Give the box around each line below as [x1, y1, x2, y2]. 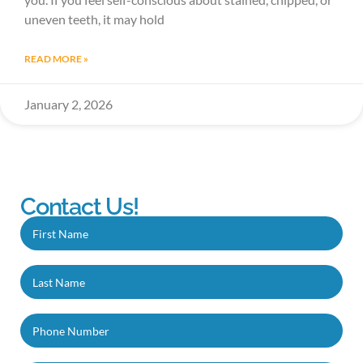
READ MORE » [24, 53, 88, 66]
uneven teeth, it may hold [24, 11, 164, 28]
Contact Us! [20, 193, 139, 221]
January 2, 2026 [24, 96, 113, 113]
